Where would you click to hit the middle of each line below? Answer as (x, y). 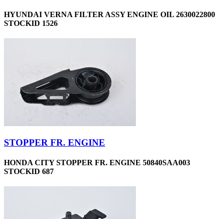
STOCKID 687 (29, 172)
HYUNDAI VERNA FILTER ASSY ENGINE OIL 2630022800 (109, 14)
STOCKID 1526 (31, 23)
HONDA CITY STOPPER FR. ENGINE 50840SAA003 (97, 163)
